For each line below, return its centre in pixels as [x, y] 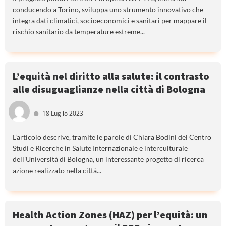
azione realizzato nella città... [57, 171]
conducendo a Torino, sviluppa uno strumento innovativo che [108, 10]
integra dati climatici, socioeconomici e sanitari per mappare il [110, 21]
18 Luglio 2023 [63, 114]
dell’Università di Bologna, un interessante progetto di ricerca [108, 159]
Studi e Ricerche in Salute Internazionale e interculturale [100, 148]
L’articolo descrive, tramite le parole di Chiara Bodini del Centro [112, 137]
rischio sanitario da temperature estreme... [79, 32]
